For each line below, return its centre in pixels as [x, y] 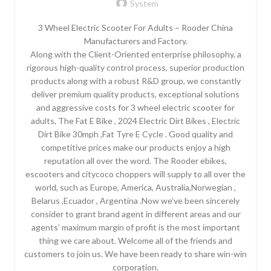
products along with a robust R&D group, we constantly [135, 80]
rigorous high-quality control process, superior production [135, 67]
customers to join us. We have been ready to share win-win [135, 253]
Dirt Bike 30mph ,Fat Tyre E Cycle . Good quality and [135, 134]
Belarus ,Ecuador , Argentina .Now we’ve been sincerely [135, 200]
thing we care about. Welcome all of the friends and [135, 240]
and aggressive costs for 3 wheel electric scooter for [135, 107]
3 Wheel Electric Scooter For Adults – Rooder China [135, 27]
